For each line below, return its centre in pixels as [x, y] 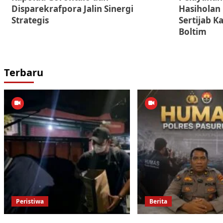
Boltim [192, 32]
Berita [159, 202]
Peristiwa [30, 202]
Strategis [30, 20]
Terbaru [23, 73]
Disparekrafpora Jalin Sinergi [72, 9]
